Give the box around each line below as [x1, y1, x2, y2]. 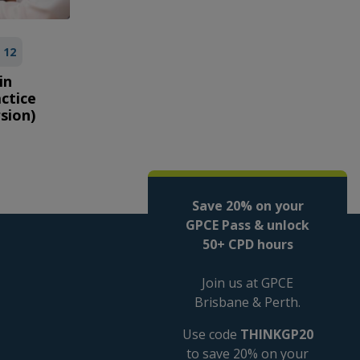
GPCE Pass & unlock [186, 216, 309, 234]
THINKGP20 [239, 325, 313, 343]
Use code [182, 325, 240, 343]
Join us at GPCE [202, 274, 293, 292]
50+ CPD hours [202, 235, 293, 253]
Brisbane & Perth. [194, 293, 301, 311]
